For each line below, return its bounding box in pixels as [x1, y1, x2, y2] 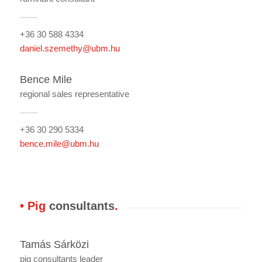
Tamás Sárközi [19, 239, 89, 250]
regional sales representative [19, 88, 129, 99]
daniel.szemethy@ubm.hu [19, 43, 120, 53]
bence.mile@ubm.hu [19, 138, 99, 149]
